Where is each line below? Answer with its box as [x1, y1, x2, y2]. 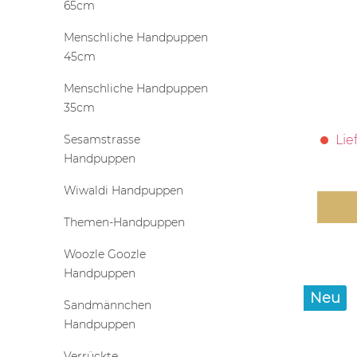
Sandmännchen [64, 297, 151, 312]
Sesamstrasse [64, 131, 140, 147]
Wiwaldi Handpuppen [64, 182, 183, 198]
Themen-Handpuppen [64, 214, 185, 229]
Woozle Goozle [64, 246, 146, 261]
